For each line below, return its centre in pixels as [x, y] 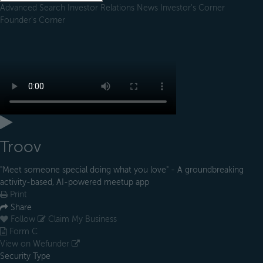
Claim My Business [81, 220]
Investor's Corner [193, 8]
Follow [23, 220]
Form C [22, 232]
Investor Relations [102, 8]
